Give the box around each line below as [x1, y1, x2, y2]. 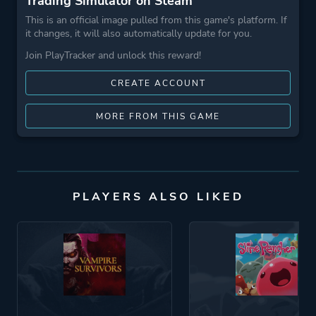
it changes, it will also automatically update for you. [25, 27, 252, 40]
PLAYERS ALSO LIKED [72, 189, 244, 205]
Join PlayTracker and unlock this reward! [25, 49, 201, 62]
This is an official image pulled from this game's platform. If [25, 13, 287, 27]
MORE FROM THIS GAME [96, 111, 220, 122]
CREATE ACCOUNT [110, 78, 206, 89]
